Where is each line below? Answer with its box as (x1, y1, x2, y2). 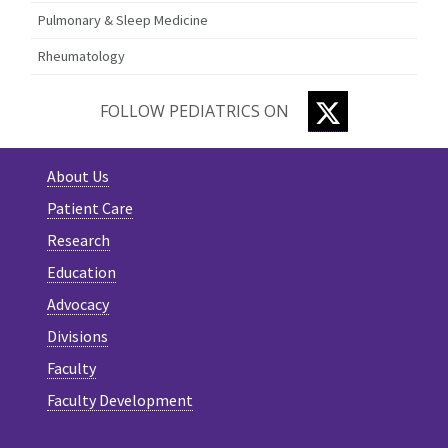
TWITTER (339, 99, 410, 122)
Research (47, 230, 110, 251)
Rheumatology (38, 47, 126, 66)
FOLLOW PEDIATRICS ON (100, 100, 293, 123)
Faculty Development (47, 390, 193, 411)
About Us (47, 166, 109, 187)
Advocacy (47, 294, 109, 315)
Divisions (47, 326, 108, 347)
